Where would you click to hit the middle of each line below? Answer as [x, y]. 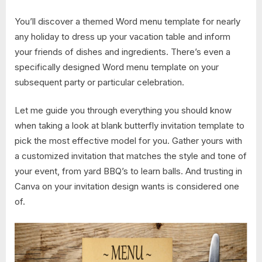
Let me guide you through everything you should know [123, 111]
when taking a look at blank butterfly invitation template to [130, 126]
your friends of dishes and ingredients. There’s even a [123, 51]
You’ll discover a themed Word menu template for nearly [127, 21]
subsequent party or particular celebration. [99, 82]
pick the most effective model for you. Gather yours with [128, 141]
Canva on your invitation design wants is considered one [127, 187]
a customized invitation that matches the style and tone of [131, 156]
